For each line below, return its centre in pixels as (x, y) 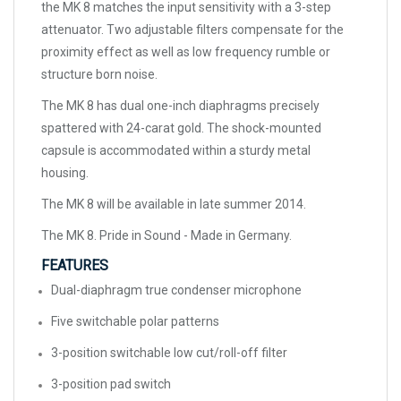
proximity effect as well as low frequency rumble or (186, 52)
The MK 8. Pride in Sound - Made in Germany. (166, 236)
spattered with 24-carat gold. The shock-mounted (181, 128)
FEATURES (75, 266)
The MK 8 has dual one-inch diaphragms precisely (180, 106)
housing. (65, 173)
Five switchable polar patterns (135, 322)
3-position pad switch (111, 384)
